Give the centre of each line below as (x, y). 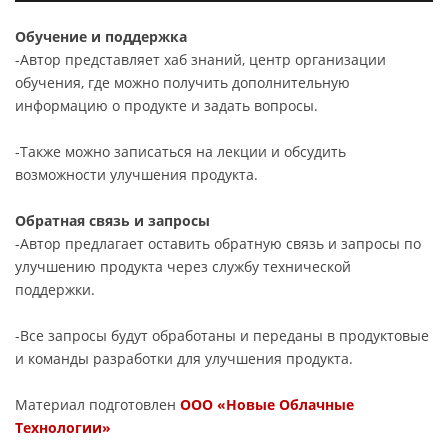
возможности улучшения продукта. (136, 174)
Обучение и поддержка (101, 36)
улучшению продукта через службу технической (183, 266)
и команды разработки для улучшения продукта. (184, 358)
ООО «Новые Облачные (267, 404)
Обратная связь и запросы (112, 220)
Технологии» (63, 427)
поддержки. (55, 289)
